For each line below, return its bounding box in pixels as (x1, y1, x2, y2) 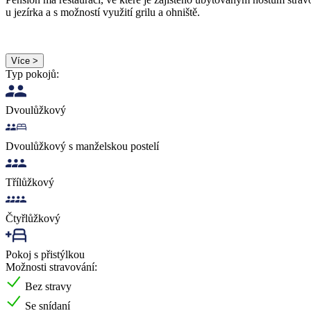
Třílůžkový (6, 176, 54, 188)
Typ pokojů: (6, 67, 59, 80)
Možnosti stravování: (6, 260, 97, 273)
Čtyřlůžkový (6, 212, 60, 224)
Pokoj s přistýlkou (6, 248, 85, 260)
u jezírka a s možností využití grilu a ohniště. (6, 6, 200, 18)
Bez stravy (25, 280, 72, 292)
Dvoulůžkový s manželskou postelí (6, 140, 159, 152)
